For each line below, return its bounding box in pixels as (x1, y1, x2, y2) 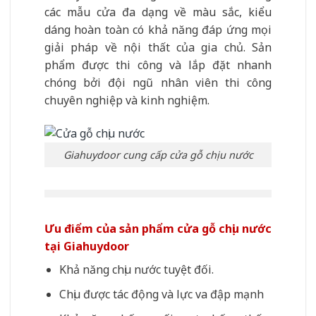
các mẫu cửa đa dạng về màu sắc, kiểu (44, 4, 272, 20)
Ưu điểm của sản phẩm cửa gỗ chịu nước (44, 221, 272, 237)
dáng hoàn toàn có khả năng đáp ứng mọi (44, 22, 272, 38)
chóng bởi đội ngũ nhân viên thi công (44, 75, 272, 91)
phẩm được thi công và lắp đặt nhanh (44, 57, 272, 73)
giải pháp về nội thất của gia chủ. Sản (44, 39, 272, 56)
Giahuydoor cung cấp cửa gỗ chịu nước (63, 148, 253, 162)
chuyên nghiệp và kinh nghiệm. (44, 92, 209, 109)
